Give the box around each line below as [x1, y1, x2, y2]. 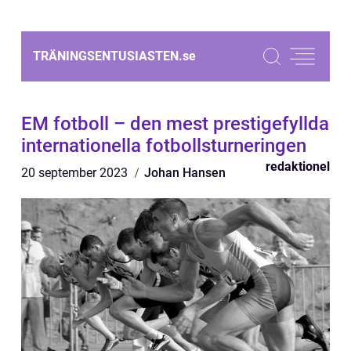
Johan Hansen [144, 165, 226, 180]
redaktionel [266, 159, 330, 174]
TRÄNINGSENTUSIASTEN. [33, 49, 183, 63]
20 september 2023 [21, 165, 131, 180]
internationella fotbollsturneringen [21, 135, 306, 157]
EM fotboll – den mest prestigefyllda [21, 113, 329, 135]
